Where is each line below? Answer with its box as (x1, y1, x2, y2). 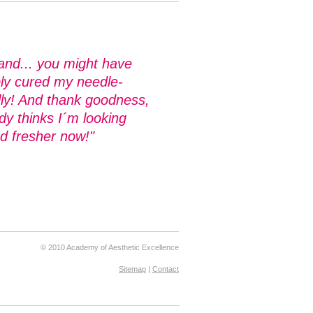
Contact (152, 264, 179, 273)
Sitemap (119, 264, 146, 273)
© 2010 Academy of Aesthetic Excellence (41, 242, 179, 252)
